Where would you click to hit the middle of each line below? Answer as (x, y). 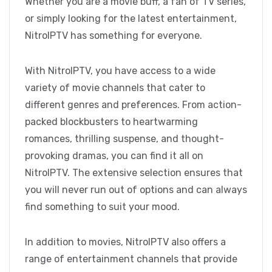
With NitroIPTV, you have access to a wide (120, 71)
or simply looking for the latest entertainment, (131, 19)
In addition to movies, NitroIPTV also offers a (125, 242)
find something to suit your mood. (102, 207)
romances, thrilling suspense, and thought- (124, 139)
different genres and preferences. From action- (133, 105)
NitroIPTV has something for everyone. (114, 36)
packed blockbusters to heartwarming (111, 122)
